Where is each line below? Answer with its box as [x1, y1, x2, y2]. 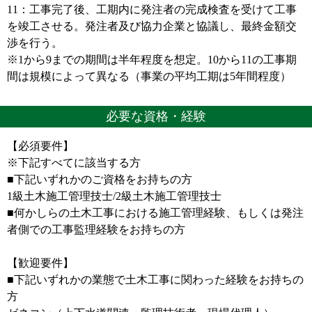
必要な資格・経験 [106, 109, 206, 123]
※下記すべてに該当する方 [7, 157, 141, 169]
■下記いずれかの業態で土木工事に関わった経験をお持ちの [7, 274, 304, 286]
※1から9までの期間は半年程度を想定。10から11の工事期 [7, 54, 297, 65]
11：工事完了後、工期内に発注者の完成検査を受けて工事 [7, 3, 297, 15]
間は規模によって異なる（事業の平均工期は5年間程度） [7, 70, 291, 82]
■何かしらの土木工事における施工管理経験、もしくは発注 [7, 207, 304, 219]
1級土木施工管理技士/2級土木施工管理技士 [7, 190, 221, 202]
